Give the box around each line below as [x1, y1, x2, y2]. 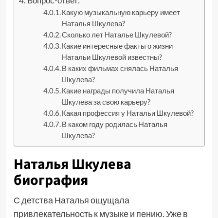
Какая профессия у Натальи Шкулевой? [62, 109, 194, 117]
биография [13, 170, 88, 191]
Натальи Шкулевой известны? [62, 53, 163, 61]
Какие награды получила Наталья [62, 87, 175, 95]
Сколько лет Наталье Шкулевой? [62, 31, 172, 39]
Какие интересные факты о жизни [62, 42, 173, 50]
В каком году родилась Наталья [62, 120, 168, 128]
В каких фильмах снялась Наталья [62, 64, 179, 73]
